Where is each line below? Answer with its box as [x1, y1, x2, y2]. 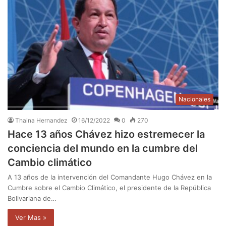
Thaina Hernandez [15, 116, 68, 124]
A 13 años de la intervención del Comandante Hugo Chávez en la [8, 173, 212, 181]
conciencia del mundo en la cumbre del [8, 142, 198, 154]
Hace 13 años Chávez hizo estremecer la [8, 128, 205, 140]
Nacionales [179, 95, 210, 103]
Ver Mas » [15, 213, 46, 221]
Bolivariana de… [8, 194, 56, 202]
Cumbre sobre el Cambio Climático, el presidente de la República [8, 183, 211, 192]
